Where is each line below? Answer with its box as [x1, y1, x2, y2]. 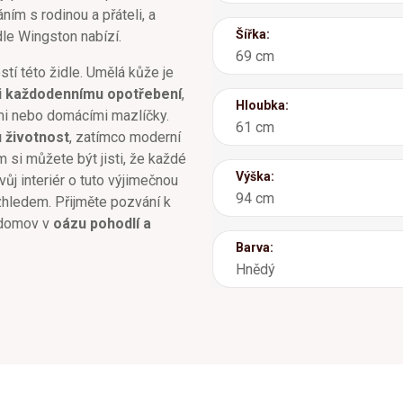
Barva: [236, 239, 273, 255]
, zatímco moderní [69, 128, 181, 146]
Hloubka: [236, 97, 289, 112]
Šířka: [236, 26, 270, 41]
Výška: [236, 168, 274, 184]
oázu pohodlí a [53, 214, 151, 232]
